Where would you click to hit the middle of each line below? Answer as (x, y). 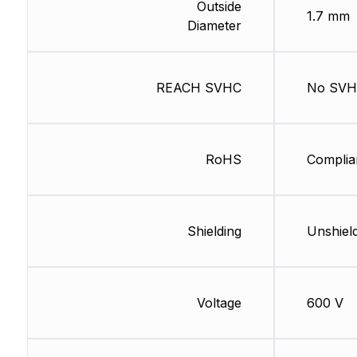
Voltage (219, 303)
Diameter (214, 26)
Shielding (214, 231)
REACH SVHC (198, 88)
